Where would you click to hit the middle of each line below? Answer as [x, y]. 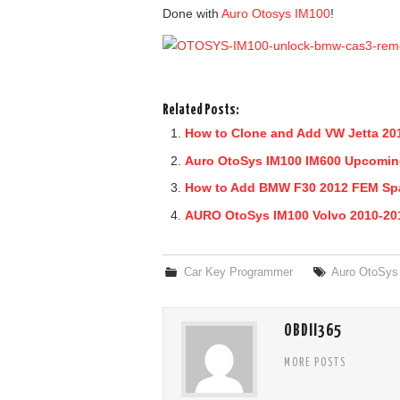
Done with [192, 14]
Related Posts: [201, 111]
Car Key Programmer [239, 272]
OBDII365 [313, 331]
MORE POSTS [315, 363]
